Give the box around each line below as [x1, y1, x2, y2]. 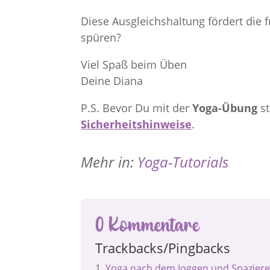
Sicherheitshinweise [81, 116, 192, 131]
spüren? [81, 30, 122, 45]
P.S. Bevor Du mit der [81, 100, 193, 115]
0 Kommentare [95, 211, 199, 236]
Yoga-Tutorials [137, 151, 229, 172]
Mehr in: [81, 151, 138, 172]
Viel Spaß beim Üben [81, 57, 187, 72]
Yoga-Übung [192, 100, 258, 115]
